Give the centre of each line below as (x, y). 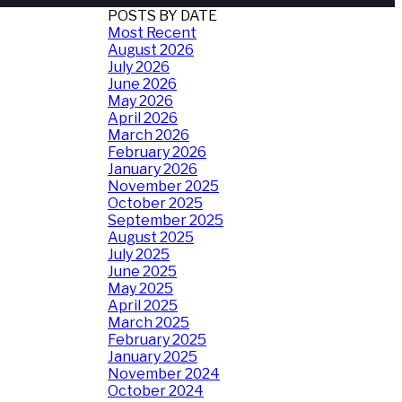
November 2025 (163, 186)
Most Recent (152, 33)
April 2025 (143, 306)
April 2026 (143, 118)
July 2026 (139, 67)
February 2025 (157, 340)
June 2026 (142, 84)
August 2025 (151, 237)
